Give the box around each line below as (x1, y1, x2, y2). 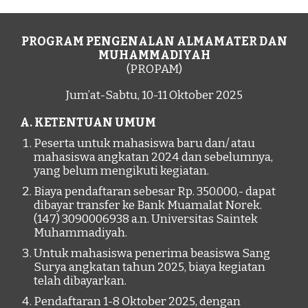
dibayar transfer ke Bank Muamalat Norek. (34, 198, 263, 212)
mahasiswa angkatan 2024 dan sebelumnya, (34, 150, 274, 164)
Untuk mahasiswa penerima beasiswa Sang (34, 246, 271, 261)
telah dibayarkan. (34, 274, 127, 288)
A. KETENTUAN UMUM (20, 115, 157, 130)
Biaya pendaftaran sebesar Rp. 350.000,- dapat (34, 184, 276, 199)
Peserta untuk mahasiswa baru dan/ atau (34, 136, 256, 151)
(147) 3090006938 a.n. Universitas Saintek (34, 212, 258, 226)
